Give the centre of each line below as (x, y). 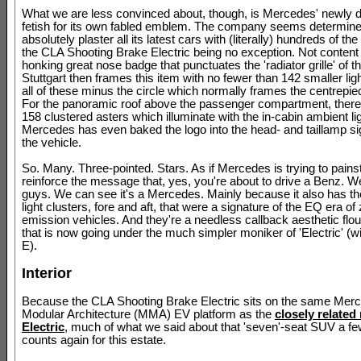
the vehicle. (52, 143)
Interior (47, 273)
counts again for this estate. (94, 340)
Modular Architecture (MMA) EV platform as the (148, 314)
